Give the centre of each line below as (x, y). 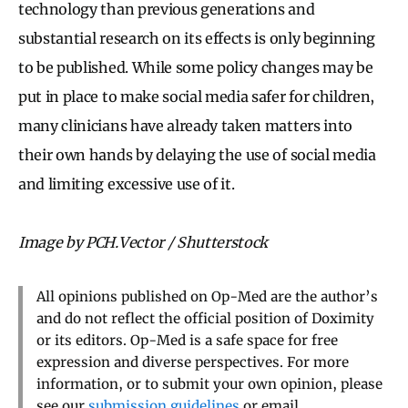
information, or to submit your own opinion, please (209, 384)
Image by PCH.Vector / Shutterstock (143, 243)
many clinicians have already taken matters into (185, 126)
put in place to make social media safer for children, (197, 97)
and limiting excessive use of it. (128, 184)
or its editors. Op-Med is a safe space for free (187, 341)
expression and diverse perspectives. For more (193, 362)
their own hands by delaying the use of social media (197, 155)
